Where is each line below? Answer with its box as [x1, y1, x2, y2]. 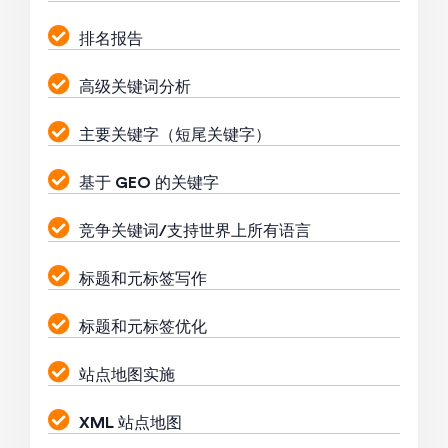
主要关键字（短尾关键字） [79, 127, 271, 144]
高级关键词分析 [79, 79, 191, 96]
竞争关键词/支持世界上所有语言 [79, 223, 311, 240]
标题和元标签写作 [79, 271, 207, 288]
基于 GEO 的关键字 [79, 175, 219, 192]
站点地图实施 [79, 367, 175, 384]
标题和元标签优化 [79, 319, 207, 336]
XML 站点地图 [79, 415, 182, 432]
